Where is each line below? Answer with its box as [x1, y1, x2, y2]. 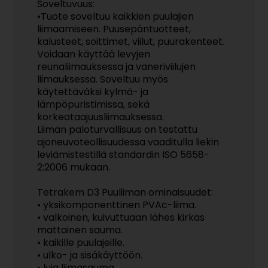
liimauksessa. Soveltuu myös [37, 72, 169, 86]
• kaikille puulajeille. [37, 236, 125, 249]
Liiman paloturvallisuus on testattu [37, 123, 198, 136]
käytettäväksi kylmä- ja [37, 85, 149, 99]
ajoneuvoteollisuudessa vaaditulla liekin [37, 135, 220, 149]
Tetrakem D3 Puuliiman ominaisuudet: [37, 185, 214, 199]
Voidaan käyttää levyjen [37, 47, 151, 61]
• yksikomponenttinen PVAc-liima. [37, 198, 197, 212]
